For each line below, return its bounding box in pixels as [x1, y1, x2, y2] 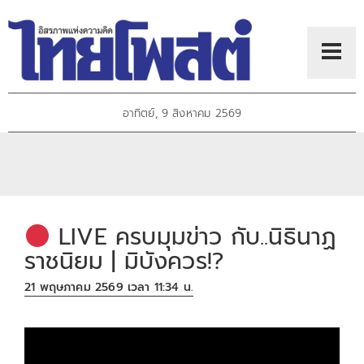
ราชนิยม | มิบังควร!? [24, 244, 224, 279]
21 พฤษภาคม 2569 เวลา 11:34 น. [24, 278, 194, 296]
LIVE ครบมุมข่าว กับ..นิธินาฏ [50, 219, 336, 255]
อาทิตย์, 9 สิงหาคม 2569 [122, 105, 242, 123]
